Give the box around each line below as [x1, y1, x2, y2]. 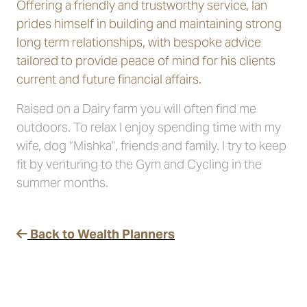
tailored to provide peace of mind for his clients [16, 53, 275, 69]
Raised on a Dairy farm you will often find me [16, 101, 256, 116]
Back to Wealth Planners [27, 226, 175, 242]
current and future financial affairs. [16, 71, 201, 87]
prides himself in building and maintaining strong [16, 16, 282, 32]
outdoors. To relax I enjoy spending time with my [16, 119, 281, 135]
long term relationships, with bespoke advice [16, 34, 261, 50]
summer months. [16, 175, 108, 191]
